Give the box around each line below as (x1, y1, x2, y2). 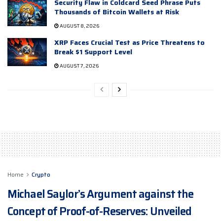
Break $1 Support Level (54, 46, 132, 58)
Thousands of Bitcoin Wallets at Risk (54, 6, 179, 18)
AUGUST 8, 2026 (59, 22, 100, 30)
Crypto (32, 170, 50, 180)
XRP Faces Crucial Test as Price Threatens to (54, 37, 205, 48)
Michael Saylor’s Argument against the (7, 185, 194, 203)
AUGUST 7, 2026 (59, 62, 99, 70)
